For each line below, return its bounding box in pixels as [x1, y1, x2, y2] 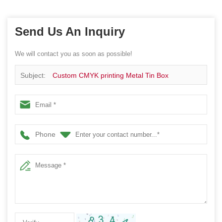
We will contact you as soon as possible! [15, 50, 132, 58]
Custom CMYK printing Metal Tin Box [53, 71, 168, 80]
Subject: [20, 71, 48, 80]
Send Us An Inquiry [15, 25, 125, 39]
